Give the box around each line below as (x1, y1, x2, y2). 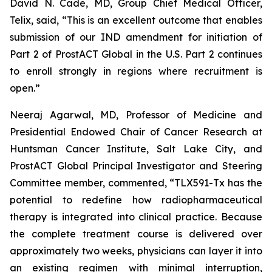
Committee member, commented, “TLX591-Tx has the (10, 177, 262, 189)
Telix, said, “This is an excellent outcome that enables (10, 14, 262, 26)
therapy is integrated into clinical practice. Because (10, 211, 262, 223)
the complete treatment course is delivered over (10, 228, 262, 240)
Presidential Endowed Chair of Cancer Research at (10, 126, 262, 138)
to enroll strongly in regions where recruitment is (10, 65, 262, 77)
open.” (10, 82, 40, 94)
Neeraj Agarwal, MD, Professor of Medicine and (10, 109, 262, 121)
